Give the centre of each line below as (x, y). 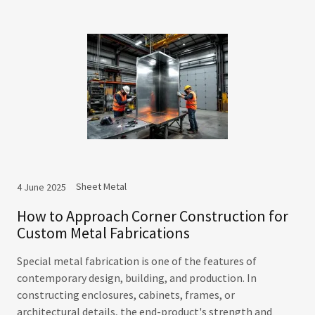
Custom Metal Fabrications (103, 233)
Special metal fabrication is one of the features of (137, 261)
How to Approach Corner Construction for (153, 216)
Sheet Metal (101, 186)
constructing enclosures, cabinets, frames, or (126, 295)
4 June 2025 (41, 187)
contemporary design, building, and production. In (137, 278)
